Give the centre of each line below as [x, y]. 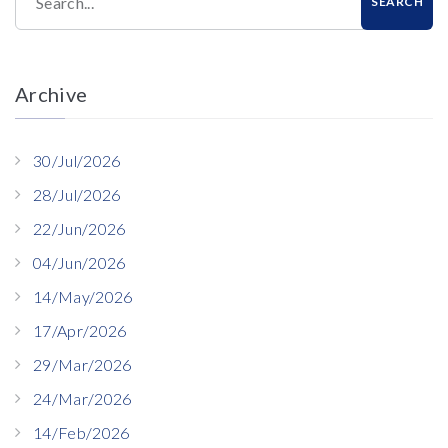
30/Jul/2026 [77, 160]
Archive [51, 94]
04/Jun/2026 [79, 262]
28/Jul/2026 [77, 194]
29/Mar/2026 [82, 364]
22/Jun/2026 [79, 228]
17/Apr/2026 [80, 330]
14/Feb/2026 [81, 432]
